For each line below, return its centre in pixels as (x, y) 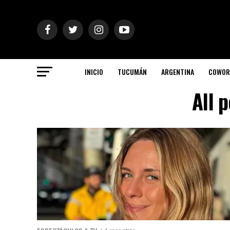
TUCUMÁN (132, 72)
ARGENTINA (178, 72)
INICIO (94, 72)
